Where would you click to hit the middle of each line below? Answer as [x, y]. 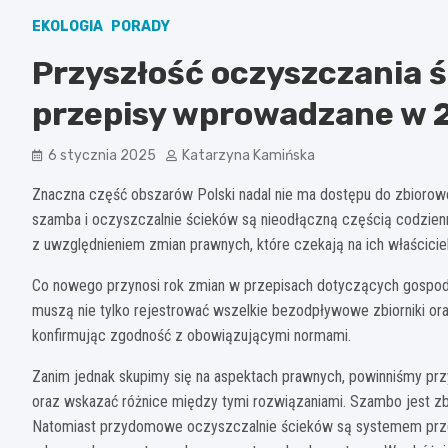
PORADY [140, 26]
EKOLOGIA [67, 26]
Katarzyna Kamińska [248, 155]
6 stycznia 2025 [102, 155]
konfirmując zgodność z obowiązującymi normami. [191, 335]
